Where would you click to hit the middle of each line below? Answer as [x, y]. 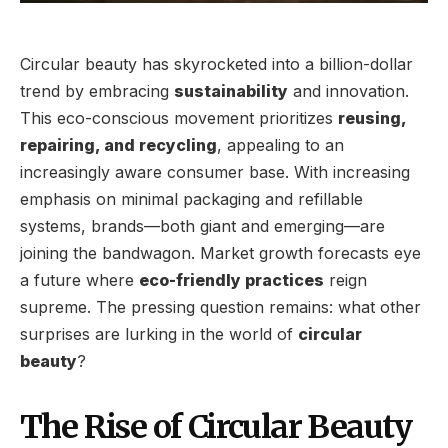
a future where [79, 279]
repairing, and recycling [118, 144]
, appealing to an [280, 144]
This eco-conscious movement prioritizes [179, 117]
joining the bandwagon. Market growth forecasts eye [220, 252]
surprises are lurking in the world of [159, 333]
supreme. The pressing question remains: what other [220, 306]
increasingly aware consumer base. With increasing [215, 171]
